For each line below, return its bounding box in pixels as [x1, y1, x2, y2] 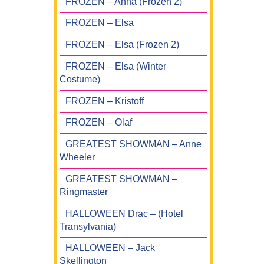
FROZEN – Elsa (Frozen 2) [65, 39, 179, 50]
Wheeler [60, 152, 95, 163]
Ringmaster [60, 186, 108, 197]
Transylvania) [60, 221, 116, 232]
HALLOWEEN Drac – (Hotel [65, 208, 183, 219]
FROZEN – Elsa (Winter [65, 61, 166, 71]
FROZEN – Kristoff [65, 95, 144, 106]
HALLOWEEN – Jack [65, 243, 155, 253]
